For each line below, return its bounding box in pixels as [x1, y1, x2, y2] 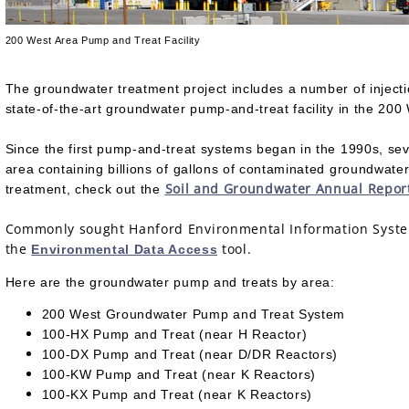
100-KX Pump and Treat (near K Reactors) [41, 387, 313, 403]
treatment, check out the [5, 182, 165, 197]
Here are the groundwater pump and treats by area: [5, 274, 335, 289]
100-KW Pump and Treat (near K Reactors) [41, 367, 317, 383]
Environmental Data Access [31, 243, 218, 257]
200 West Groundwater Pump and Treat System [41, 307, 346, 322]
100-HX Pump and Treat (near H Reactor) [41, 327, 308, 342]
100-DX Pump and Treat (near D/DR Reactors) [41, 347, 339, 362]
